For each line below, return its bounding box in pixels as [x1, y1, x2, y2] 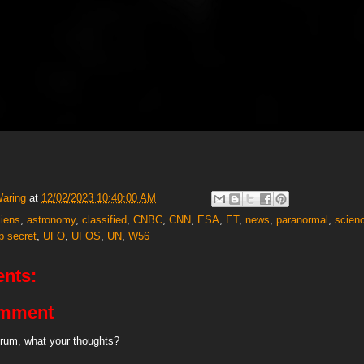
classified [82, 213, 127, 226]
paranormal [276, 213, 328, 226]
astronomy [27, 213, 76, 226]
